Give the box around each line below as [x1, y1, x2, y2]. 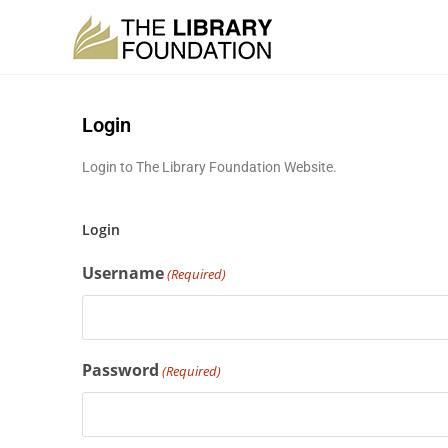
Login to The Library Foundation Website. [82, 159, 337, 175]
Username [82, 262, 164, 284]
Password [82, 359, 159, 381]
